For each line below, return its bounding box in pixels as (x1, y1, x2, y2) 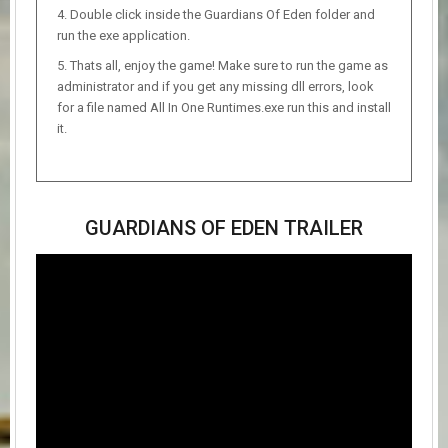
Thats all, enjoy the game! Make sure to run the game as (70, 57, 388, 73)
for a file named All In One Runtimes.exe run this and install (57, 99, 391, 115)
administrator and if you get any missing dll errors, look (57, 78, 374, 94)
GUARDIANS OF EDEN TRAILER (85, 215, 363, 240)
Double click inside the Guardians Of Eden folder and (70, 6, 375, 22)
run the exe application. (57, 27, 190, 43)
